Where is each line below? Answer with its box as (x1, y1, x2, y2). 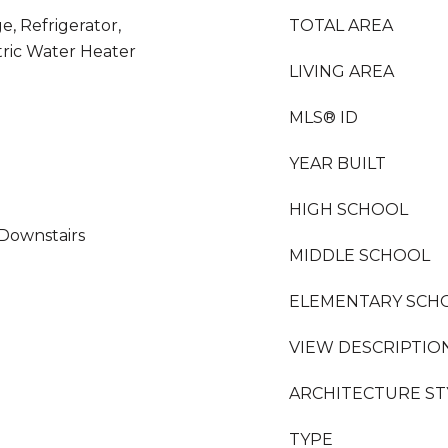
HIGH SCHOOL (289, 200, 408, 219)
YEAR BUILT (289, 154, 386, 173)
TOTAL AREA (289, 16, 393, 35)
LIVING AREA (289, 62, 394, 81)
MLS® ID (289, 108, 358, 127)
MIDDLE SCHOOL (289, 246, 430, 265)
